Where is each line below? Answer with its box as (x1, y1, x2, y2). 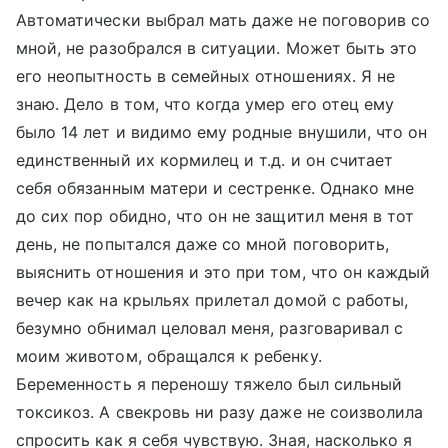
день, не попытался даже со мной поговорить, (16, 234, 390, 254)
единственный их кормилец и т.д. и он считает (16, 150, 394, 170)
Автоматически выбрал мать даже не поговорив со (16, 10, 431, 30)
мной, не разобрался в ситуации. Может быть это (16, 38, 418, 58)
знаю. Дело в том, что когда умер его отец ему (16, 94, 395, 114)
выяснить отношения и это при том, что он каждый (16, 262, 431, 282)
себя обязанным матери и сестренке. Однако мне (16, 178, 415, 198)
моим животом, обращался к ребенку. (16, 346, 322, 366)
